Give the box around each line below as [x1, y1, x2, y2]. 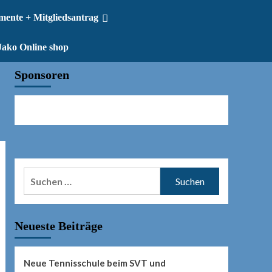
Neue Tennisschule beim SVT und [23, 257, 166, 269]
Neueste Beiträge [14, 219, 103, 233]
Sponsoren [14, 68, 69, 82]
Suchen [22, 169, 55, 181]
